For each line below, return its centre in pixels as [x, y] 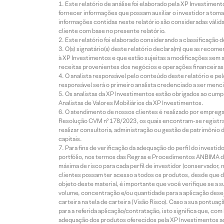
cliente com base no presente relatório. [112, 31]
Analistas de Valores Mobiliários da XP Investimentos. [131, 103]
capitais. [70, 139]
